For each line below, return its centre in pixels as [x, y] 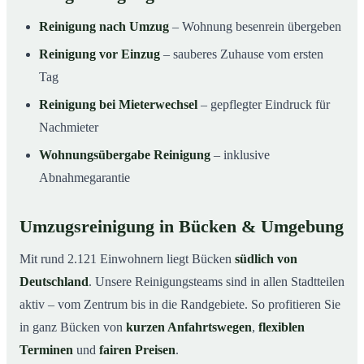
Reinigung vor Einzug [100, 54]
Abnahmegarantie [84, 178]
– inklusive [240, 155]
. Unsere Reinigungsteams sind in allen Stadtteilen [217, 282]
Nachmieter [69, 128]
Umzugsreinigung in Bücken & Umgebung [182, 227]
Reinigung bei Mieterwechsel [118, 105]
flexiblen [282, 327]
